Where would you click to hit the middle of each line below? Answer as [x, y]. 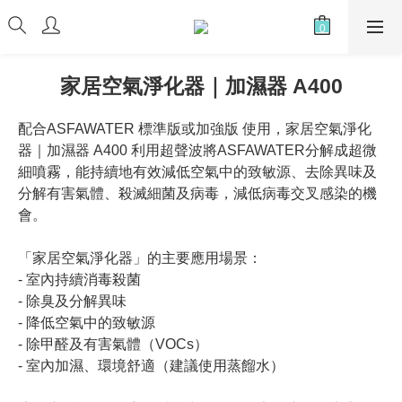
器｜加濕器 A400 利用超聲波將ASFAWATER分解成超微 [197, 150]
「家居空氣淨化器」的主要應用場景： [140, 258]
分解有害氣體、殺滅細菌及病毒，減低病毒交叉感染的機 [197, 193]
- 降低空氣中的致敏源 [87, 323]
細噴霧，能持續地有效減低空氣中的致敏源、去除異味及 [197, 172]
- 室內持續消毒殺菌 [79, 280]
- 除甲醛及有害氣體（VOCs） [113, 344]
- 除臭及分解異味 [72, 301]
